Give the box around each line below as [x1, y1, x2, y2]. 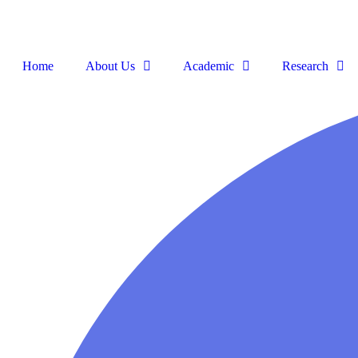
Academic [183, 59, 234, 74]
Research [282, 59, 328, 74]
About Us [86, 59, 135, 74]
